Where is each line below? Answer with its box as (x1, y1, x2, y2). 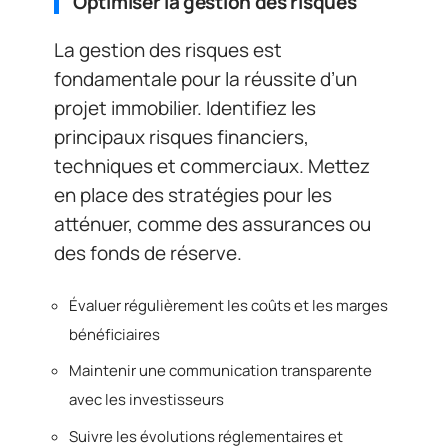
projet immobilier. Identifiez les (54, 95, 316, 122)
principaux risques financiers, (54, 124, 309, 151)
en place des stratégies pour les (54, 182, 332, 209)
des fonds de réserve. (54, 240, 242, 267)
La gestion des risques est (54, 37, 282, 64)
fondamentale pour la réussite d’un (54, 66, 357, 93)
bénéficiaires (69, 323, 160, 345)
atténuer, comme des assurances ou (54, 211, 371, 238)
